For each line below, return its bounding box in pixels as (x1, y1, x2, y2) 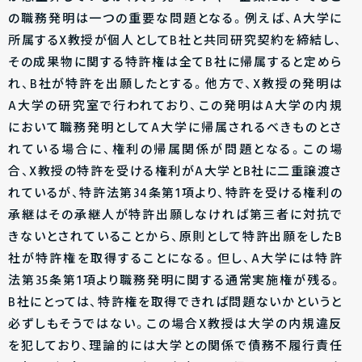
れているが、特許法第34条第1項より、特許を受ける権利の (8, 184, 343, 204)
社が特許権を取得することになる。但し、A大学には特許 (8, 250, 343, 269)
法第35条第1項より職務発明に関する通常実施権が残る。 (8, 271, 343, 291)
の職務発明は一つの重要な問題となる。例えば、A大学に (8, 10, 343, 29)
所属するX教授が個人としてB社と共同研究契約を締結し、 (8, 32, 343, 51)
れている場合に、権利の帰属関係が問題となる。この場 (8, 141, 343, 160)
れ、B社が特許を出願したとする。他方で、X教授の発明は (8, 75, 343, 95)
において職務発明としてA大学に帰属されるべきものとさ (8, 119, 343, 138)
